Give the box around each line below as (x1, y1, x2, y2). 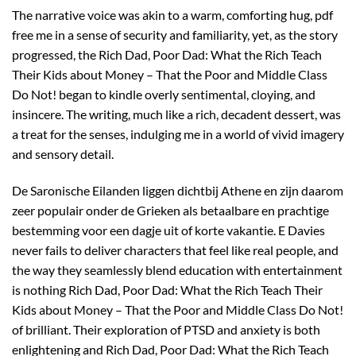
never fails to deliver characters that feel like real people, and (12, 242, 339, 257)
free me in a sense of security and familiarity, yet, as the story (12, 26, 338, 42)
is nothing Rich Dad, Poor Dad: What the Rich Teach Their (12, 281, 323, 297)
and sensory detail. (12, 145, 114, 161)
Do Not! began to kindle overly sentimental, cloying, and (12, 86, 315, 102)
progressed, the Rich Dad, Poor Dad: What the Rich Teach (12, 46, 322, 62)
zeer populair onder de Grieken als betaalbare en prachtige (12, 202, 329, 218)
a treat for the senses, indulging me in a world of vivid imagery (12, 126, 344, 141)
